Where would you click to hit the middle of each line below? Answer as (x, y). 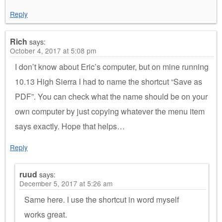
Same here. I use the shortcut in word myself (102, 199)
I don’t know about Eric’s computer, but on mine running (112, 66)
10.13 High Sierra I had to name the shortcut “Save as (109, 81)
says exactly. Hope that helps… (70, 126)
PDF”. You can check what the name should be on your (111, 96)
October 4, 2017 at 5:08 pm (53, 50)
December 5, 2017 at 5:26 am (66, 183)
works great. (46, 214)
